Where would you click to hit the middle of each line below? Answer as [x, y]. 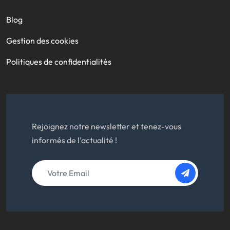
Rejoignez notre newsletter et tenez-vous [107, 126]
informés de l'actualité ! [74, 140]
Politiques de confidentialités [59, 61]
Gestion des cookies [42, 40]
